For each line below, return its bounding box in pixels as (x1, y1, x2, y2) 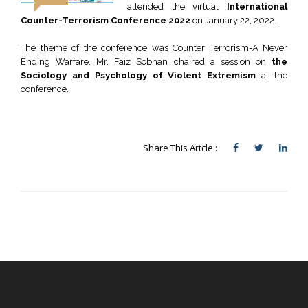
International (227, 1, 287, 12)
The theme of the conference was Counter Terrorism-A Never (21, 43, 287, 53)
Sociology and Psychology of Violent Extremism (21, 70, 262, 80)
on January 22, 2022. (190, 15, 276, 25)
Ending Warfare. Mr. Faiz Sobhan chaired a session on (21, 56, 266, 67)
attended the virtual (127, 1, 227, 12)
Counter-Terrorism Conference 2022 (21, 15, 190, 25)
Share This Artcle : (143, 142, 219, 154)
